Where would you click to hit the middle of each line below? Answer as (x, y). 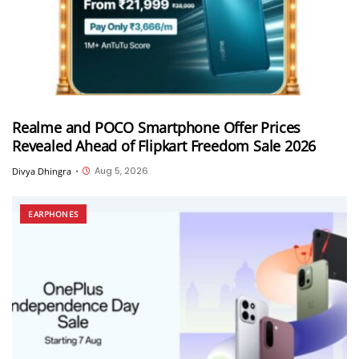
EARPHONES (53, 214)
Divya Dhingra (42, 171)
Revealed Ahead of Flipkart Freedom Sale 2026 (164, 145)
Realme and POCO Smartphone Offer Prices (157, 127)
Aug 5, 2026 (121, 171)
